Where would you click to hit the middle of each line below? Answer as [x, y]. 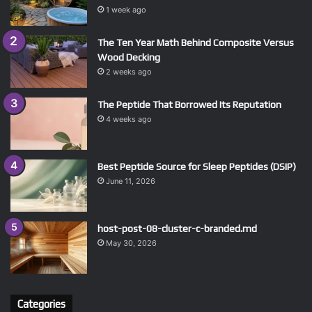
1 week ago [126, 10]
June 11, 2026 [131, 181]
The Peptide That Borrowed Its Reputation [189, 105]
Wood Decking [129, 57]
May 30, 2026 [131, 243]
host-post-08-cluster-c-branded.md [177, 229]
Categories [41, 304]
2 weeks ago [129, 72]
